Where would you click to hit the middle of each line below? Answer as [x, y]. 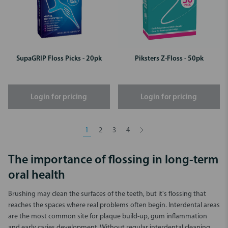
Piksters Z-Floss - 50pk [169, 59]
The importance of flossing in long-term [113, 160]
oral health [37, 175]
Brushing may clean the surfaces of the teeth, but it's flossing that [107, 194]
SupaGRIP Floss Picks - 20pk [59, 59]
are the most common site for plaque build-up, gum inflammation [108, 216]
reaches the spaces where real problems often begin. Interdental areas [114, 205]
